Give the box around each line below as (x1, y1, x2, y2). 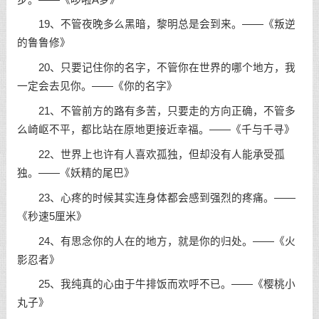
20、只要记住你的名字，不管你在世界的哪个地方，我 (16, 62, 296, 74)
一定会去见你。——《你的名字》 (16, 80, 177, 93)
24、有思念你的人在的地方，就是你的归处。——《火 (16, 235, 296, 247)
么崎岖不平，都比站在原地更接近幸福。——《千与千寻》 (16, 124, 295, 136)
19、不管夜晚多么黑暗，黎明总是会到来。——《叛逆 (16, 19, 296, 31)
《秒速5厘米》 (16, 210, 87, 222)
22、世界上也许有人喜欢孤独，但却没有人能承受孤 (16, 148, 285, 160)
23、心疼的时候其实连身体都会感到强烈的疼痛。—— (16, 192, 296, 204)
